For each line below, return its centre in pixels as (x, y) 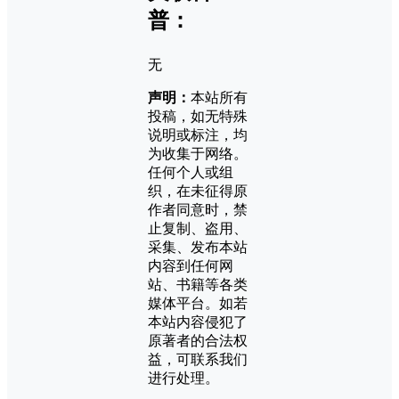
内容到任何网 (191, 266)
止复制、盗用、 (198, 229)
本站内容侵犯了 (198, 322)
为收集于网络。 (198, 154)
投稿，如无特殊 (198, 117)
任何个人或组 (191, 173)
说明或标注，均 (198, 135)
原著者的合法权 (198, 341)
